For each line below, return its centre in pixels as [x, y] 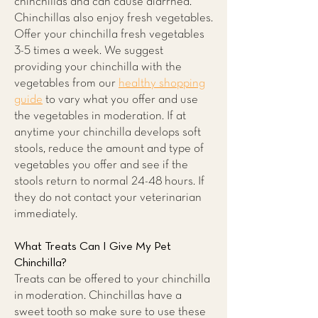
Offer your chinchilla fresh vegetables [109, 34]
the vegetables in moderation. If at [100, 116]
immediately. [46, 214]
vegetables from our [66, 83]
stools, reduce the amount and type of [109, 149]
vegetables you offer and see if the [101, 165]
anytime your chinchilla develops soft [108, 132]
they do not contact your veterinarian [108, 198]
